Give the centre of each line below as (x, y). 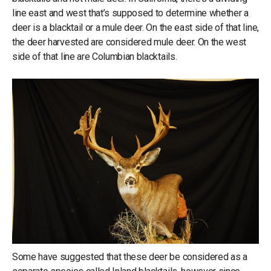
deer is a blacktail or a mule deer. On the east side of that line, (135, 27)
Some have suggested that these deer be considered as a (130, 256)
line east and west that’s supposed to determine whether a (130, 13)
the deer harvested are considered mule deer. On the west (129, 42)
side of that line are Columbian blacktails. (95, 56)
